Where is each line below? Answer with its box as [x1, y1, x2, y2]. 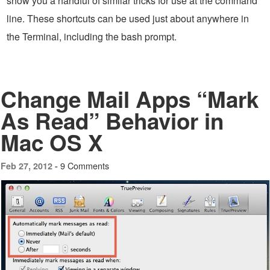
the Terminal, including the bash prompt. [7, 29, 177, 43]
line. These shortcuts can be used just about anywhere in [7, 11, 249, 25]
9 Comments [60, 159, 109, 172]
